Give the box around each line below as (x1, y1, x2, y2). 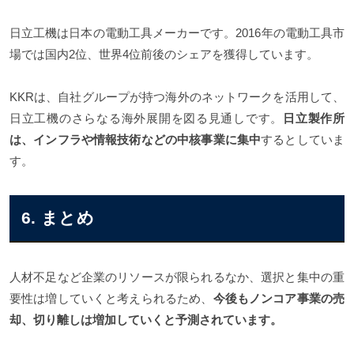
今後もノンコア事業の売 (213, 292, 345, 306)
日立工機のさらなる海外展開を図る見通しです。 (9, 111, 284, 126)
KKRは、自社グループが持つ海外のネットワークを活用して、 (9, 90, 345, 104)
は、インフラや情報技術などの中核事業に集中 (9, 133, 262, 147)
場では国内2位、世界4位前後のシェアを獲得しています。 (9, 47, 318, 62)
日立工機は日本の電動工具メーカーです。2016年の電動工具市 (9, 26, 345, 40)
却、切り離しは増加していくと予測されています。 (9, 313, 282, 327)
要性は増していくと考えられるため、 (9, 292, 213, 306)
